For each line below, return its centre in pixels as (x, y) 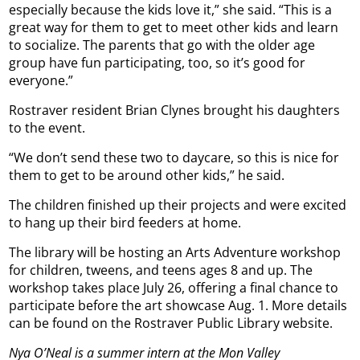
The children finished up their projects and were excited (178, 205)
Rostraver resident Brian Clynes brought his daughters (175, 110)
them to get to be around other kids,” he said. (147, 175)
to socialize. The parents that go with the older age (162, 45)
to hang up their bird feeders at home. (125, 222)
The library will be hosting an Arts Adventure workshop (175, 252)
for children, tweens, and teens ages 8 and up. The (161, 270)
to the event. (47, 127)
